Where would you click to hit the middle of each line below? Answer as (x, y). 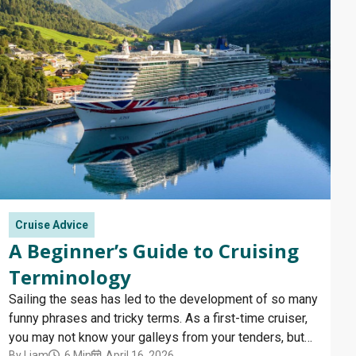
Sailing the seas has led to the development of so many (163, 300)
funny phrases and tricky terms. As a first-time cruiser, (158, 319)
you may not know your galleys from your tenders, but (157, 338)
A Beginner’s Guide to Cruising (154, 251)
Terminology (70, 277)
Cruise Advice (52, 225)
